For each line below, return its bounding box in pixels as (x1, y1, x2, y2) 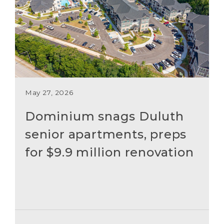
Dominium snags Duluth (24, 109, 184, 123)
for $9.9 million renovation (24, 145, 194, 159)
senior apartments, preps (24, 127, 187, 141)
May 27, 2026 (24, 88, 73, 96)
